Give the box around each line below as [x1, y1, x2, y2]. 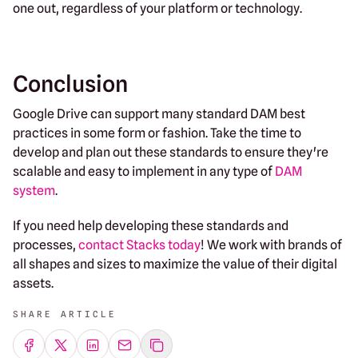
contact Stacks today [78, 237, 201, 253]
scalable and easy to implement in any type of [13, 163, 275, 179]
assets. [13, 275, 54, 291]
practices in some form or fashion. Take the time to [13, 125, 301, 141]
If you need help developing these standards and [13, 217, 288, 233]
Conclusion [13, 70, 128, 97]
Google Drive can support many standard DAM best [13, 105, 305, 121]
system [13, 182, 55, 198]
